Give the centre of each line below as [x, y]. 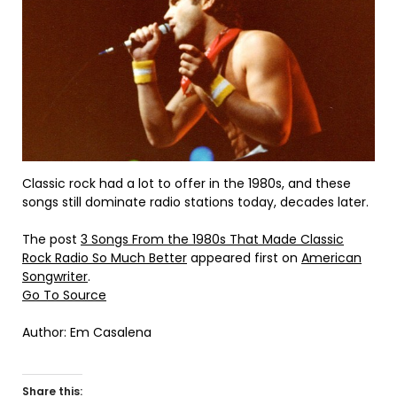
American [331, 258]
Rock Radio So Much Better [105, 258]
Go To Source [64, 296]
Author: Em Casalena [87, 333]
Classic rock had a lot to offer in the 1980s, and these [187, 184]
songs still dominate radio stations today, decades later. [195, 202]
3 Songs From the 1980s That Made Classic [212, 240]
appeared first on [244, 258]
